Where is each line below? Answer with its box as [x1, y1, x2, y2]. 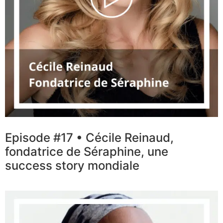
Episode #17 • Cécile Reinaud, [5, 130, 174, 145]
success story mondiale [5, 158, 139, 173]
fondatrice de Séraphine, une [5, 144, 168, 159]
